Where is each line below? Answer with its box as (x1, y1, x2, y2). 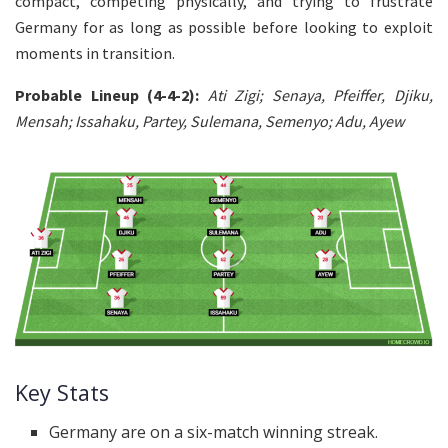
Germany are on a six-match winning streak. (49, 420, 379, 443)
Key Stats (15, 377, 109, 407)
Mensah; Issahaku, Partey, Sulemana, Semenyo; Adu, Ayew (15, 110, 404, 131)
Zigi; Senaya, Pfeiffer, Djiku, (234, 84, 434, 105)
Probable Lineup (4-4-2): (15, 84, 208, 105)
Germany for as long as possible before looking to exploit (15, 16, 433, 37)
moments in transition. (15, 42, 175, 63)
